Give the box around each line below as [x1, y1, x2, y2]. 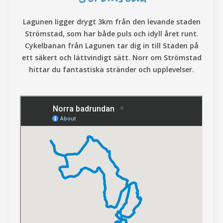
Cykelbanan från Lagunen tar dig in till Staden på [24, 41, 199, 51]
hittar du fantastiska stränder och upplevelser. [29, 65, 194, 75]
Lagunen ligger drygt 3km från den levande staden [22, 17, 201, 27]
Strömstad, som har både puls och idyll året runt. [24, 29, 199, 39]
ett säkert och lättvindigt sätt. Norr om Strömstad [21, 53, 202, 63]
